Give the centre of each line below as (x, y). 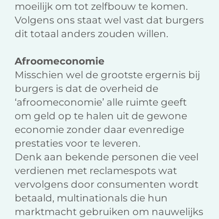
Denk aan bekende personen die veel (107, 157)
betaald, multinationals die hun (91, 198)
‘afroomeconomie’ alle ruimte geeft (101, 102)
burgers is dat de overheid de (87, 89)
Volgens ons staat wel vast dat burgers (109, 20)
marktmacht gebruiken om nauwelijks (109, 212)
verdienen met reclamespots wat (96, 171)
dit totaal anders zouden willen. (91, 34)
